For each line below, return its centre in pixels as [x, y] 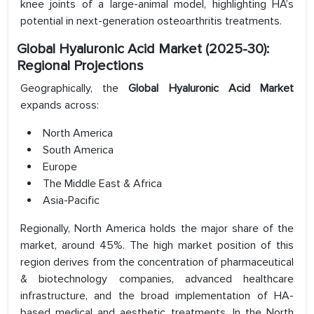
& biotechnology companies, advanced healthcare [157, 279]
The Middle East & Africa [102, 184]
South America [78, 150]
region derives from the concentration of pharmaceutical [157, 262]
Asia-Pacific [71, 201]
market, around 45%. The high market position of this [157, 246]
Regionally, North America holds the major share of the [157, 229]
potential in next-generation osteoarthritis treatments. [151, 21]
